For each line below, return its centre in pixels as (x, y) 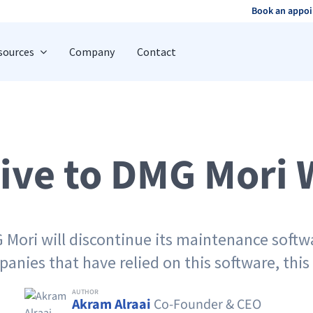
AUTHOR (85, 292)
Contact (156, 52)
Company (92, 52)
